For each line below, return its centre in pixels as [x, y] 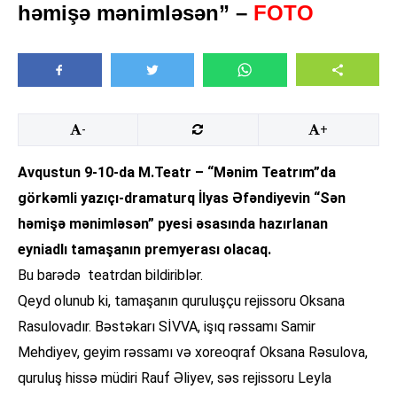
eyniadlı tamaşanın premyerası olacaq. [144, 250]
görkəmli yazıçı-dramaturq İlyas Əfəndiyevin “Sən [182, 198]
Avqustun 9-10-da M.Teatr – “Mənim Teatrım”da [177, 173]
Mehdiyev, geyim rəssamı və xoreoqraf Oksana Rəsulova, [193, 353]
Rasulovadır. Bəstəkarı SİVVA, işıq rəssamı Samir [167, 327]
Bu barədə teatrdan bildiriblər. [110, 276]
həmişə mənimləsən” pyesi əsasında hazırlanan [173, 224]
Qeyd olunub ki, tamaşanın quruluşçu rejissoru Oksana [181, 301]
